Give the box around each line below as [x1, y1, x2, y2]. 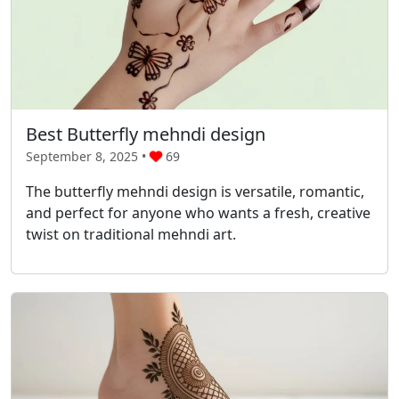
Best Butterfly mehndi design [26, 121, 265, 146]
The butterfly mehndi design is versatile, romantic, [26, 181, 364, 201]
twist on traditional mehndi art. [26, 224, 236, 244]
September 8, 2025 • [26, 147, 150, 165]
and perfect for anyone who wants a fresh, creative [26, 202, 370, 223]
